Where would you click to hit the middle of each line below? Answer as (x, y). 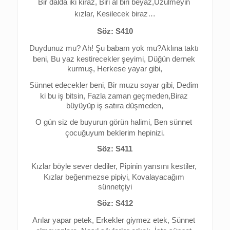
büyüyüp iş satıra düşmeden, (115, 106)
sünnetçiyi (115, 187)
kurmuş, (82, 69)
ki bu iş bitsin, (63, 96)
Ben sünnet (173, 122)
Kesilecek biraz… (126, 14)
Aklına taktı (180, 49)
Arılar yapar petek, (64, 221)
